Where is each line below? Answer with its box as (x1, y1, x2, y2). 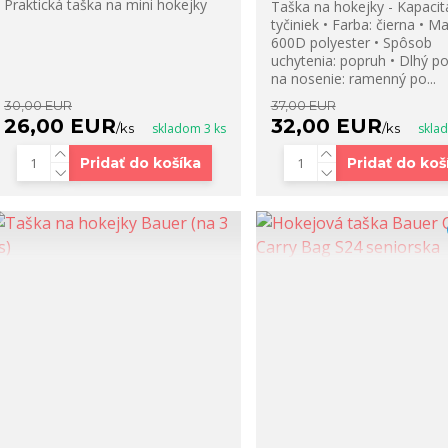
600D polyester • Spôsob (270, 33, 432, 53)
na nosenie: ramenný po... (270, 69, 436, 89)
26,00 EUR (3, 114, 116, 139)
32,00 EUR (270, 114, 382, 139)
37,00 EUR (270, 97, 336, 114)
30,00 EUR (3, 97, 72, 114)
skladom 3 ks (151, 120, 226, 138)
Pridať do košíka (80, 154, 202, 173)
